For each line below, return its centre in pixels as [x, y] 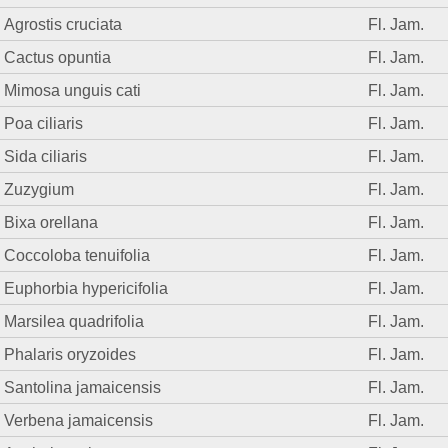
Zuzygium [39, 189]
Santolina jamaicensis [83, 387]
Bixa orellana [51, 222]
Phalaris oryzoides [70, 354]
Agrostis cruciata [63, 24]
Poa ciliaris [44, 123]
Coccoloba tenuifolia [77, 255]
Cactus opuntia [58, 57]
